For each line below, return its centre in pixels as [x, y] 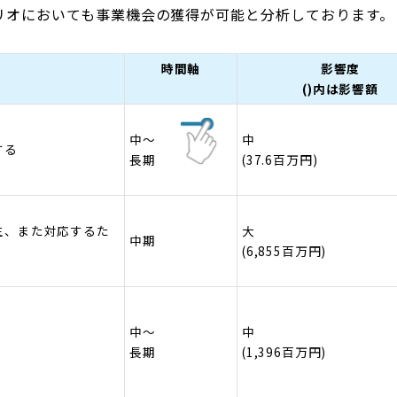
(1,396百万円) [284, 351]
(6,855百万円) [284, 250]
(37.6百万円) [280, 159]
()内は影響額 [340, 88]
